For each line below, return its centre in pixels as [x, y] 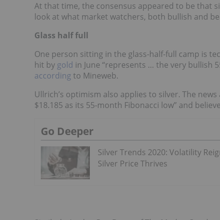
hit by [46, 65]
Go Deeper [67, 131]
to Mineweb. [95, 76]
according [53, 76]
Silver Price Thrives [133, 164]
